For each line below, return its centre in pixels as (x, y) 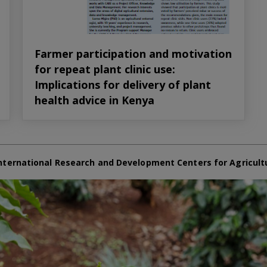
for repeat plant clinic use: (105, 69)
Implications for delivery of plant (123, 84)
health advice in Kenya (95, 100)
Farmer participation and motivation (133, 53)
